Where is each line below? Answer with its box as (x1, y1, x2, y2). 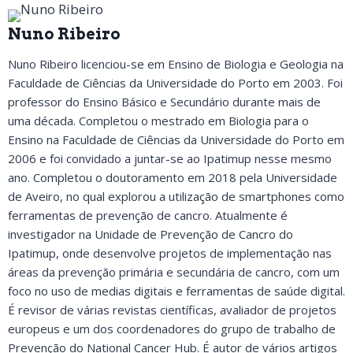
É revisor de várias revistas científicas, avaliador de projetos (8, 302, 336, 318)
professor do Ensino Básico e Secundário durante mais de (8, 94, 321, 110)
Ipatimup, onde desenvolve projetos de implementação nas (8, 245, 332, 261)
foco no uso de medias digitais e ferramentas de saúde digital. (8, 283, 345, 299)
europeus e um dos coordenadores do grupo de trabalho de (8, 321, 336, 336)
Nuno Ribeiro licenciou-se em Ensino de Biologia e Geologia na (8, 56, 344, 72)
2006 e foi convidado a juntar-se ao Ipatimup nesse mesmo (8, 150, 332, 166)
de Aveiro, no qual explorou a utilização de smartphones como (8, 188, 344, 204)
